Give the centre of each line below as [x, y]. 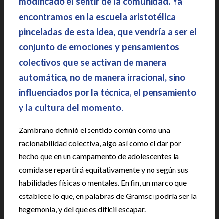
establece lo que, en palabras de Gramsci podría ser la [108, 196]
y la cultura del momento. [71, 108]
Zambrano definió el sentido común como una [94, 130]
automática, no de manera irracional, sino [102, 77]
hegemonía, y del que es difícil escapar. [82, 209]
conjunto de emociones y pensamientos [99, 47]
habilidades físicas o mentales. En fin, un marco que [103, 183]
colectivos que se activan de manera [92, 62]
